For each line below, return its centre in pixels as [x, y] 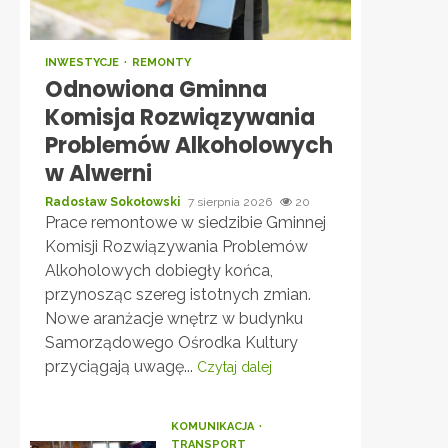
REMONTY [161, 62]
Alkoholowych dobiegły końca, [159, 270]
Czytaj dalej [234, 367]
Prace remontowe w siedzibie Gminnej [185, 222]
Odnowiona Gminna [156, 89]
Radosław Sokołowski [114, 202]
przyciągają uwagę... [121, 366]
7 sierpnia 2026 [231, 202]
